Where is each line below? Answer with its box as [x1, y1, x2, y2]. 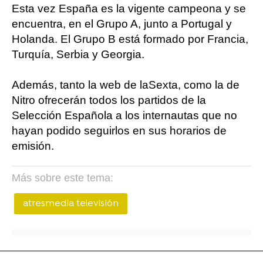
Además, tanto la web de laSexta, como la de [12, 79, 240, 91]
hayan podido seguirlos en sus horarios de [12, 124, 227, 137]
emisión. [12, 140, 54, 152]
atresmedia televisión [23, 198, 119, 210]
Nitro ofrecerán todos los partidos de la [12, 94, 206, 106]
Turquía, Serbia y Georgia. [12, 48, 144, 60]
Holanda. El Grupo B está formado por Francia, [12, 33, 248, 45]
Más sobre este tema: [12, 172, 113, 184]
